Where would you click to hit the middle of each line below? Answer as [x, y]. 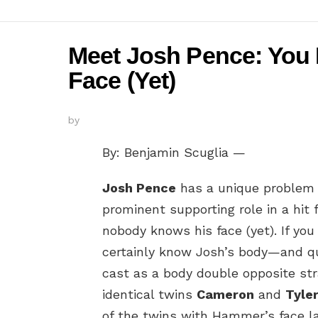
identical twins [149, 295]
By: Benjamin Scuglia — [174, 153]
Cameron [225, 295]
